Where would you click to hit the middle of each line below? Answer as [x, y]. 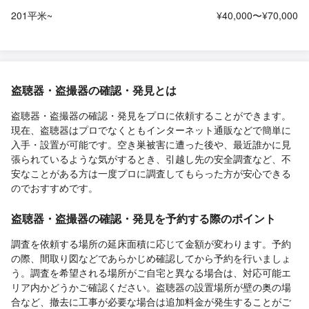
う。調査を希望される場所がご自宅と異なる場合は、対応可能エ [151, 272]
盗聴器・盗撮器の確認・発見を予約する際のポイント [143, 218]
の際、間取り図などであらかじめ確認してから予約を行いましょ [151, 258]
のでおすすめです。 [54, 187]
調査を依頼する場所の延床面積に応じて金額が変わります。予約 [151, 243]
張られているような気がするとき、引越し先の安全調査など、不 [151, 158]
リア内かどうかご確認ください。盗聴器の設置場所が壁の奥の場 [151, 287]
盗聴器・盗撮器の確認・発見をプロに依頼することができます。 [151, 115]
